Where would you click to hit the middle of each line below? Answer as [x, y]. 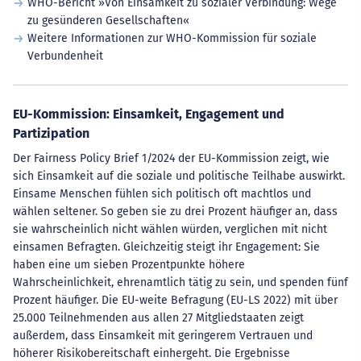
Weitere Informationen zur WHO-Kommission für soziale [172, 38]
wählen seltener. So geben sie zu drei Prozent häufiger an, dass [175, 212]
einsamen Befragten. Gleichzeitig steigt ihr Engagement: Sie [166, 247]
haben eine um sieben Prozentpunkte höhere [129, 265]
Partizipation [51, 133]
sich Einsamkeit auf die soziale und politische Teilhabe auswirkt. [179, 176]
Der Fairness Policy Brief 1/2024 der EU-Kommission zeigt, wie [171, 158]
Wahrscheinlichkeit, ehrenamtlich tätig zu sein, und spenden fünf [180, 282]
